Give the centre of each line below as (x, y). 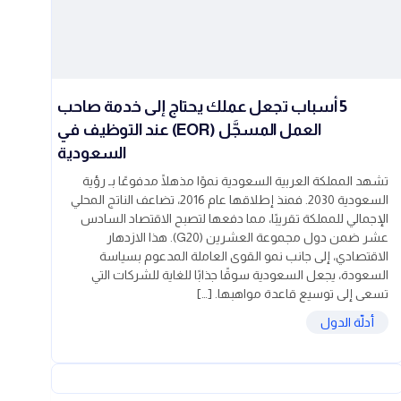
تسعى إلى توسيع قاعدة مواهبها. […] (293, 294)
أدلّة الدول (347, 323)
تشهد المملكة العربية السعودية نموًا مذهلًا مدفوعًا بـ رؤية (235, 181)
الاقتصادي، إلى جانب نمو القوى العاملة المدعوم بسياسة (244, 256)
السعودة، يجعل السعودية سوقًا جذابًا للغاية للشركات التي (240, 275)
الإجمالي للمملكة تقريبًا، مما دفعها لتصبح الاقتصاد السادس (235, 219)
